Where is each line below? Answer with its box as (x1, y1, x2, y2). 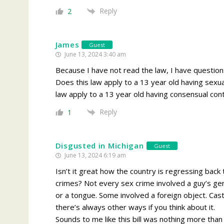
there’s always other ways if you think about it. (55, 202, 215, 212)
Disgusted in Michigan (55, 140, 144, 151)
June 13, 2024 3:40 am (62, 50, 126, 59)
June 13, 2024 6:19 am (62, 151, 126, 160)
